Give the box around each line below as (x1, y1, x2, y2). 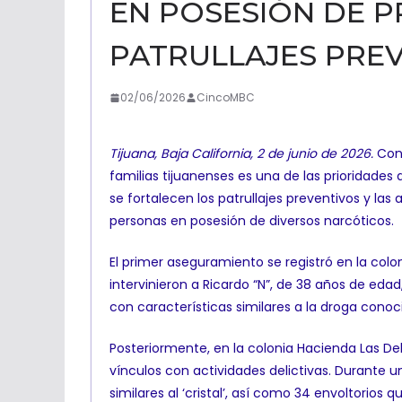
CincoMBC (197, 90, 255, 105)
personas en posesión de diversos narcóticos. (109, 212, 394, 230)
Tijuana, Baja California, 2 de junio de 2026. (109, 144, 373, 162)
